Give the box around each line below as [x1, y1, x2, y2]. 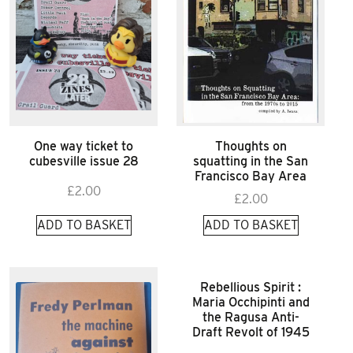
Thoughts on [214, 138, 287, 154]
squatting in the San [193, 153, 308, 169]
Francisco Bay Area [195, 168, 307, 184]
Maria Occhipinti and [191, 294, 310, 310]
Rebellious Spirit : [200, 279, 301, 295]
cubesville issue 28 [28, 153, 139, 169]
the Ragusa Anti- [202, 309, 299, 325]
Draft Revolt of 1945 [191, 324, 310, 340]
